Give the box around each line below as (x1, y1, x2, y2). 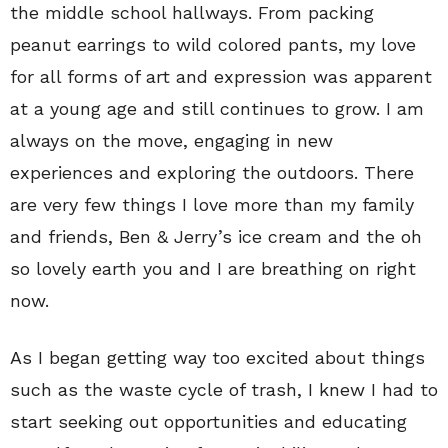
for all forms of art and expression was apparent (10, 66, 432, 88)
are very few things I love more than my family (10, 194, 414, 216)
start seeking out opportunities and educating (10, 411, 407, 433)
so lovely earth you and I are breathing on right (10, 258, 416, 280)
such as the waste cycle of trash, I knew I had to (10, 379, 438, 401)
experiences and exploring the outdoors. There (10, 162, 414, 184)
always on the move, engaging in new (10, 130, 333, 152)
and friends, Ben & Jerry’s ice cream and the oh (10, 226, 422, 248)
